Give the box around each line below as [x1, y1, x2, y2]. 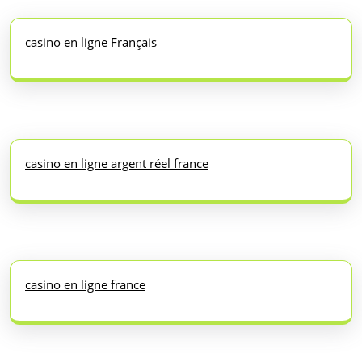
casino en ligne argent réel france [25, 154, 208, 171]
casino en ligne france [25, 276, 145, 293]
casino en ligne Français [25, 33, 157, 50]
